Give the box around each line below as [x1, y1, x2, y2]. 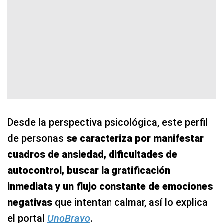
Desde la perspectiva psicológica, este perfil [7, 116, 208, 128]
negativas [7, 196, 55, 208]
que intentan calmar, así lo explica [55, 196, 208, 208]
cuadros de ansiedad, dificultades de [7, 148, 177, 160]
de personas [7, 132, 66, 144]
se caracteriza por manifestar [66, 132, 204, 144]
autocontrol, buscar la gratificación [7, 164, 170, 176]
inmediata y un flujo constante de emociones [7, 180, 213, 192]
